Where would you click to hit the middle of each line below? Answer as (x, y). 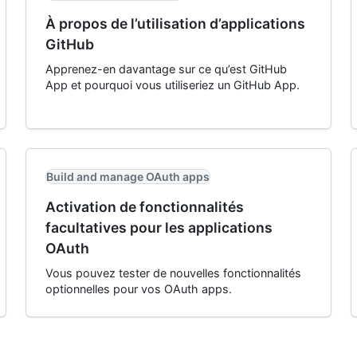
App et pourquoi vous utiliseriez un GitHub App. (173, 85)
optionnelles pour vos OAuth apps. (139, 289)
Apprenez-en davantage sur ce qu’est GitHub (166, 69)
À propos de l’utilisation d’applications (175, 24)
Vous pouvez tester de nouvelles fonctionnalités (173, 273)
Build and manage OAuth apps (128, 177)
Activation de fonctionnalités (145, 207)
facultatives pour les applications (159, 228)
